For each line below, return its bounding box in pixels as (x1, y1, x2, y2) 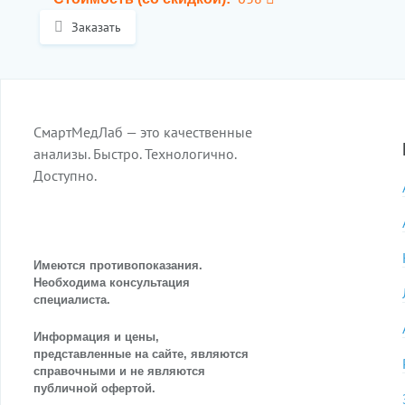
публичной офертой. (33, 381, 155, 396)
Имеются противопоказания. (33, 259, 202, 273)
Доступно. (33, 166, 97, 184)
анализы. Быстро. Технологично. (33, 145, 236, 163)
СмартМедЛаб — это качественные (33, 123, 252, 141)
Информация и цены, (33, 330, 159, 344)
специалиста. (33, 293, 110, 307)
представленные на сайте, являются (33, 347, 249, 362)
